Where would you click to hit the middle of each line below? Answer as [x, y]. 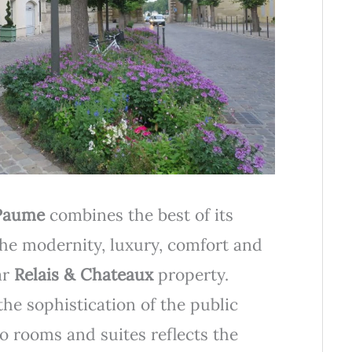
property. [191, 275]
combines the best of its [139, 215]
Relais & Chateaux [83, 275]
